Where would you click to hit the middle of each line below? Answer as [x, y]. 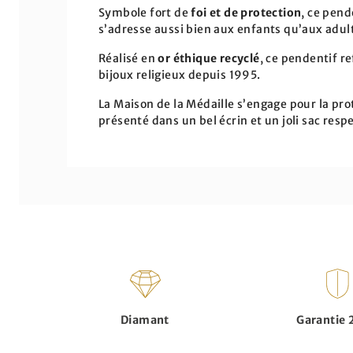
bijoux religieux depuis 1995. [180, 75]
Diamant [145, 320]
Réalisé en [128, 58]
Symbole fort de [145, 13]
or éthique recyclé [209, 58]
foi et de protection [246, 13]
